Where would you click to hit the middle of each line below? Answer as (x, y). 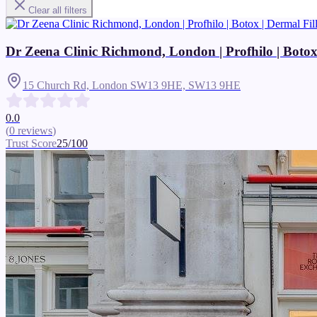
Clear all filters (58, 10)
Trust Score (31, 144)
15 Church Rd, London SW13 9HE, (105, 86)
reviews (35, 131)
